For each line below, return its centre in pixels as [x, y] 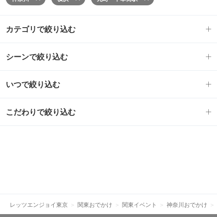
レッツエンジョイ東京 [39, 204]
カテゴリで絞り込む [41, 29]
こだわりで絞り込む [41, 112]
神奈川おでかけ [187, 204]
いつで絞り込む [33, 84]
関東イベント [139, 204]
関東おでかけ [95, 204]
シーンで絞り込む [37, 57]
